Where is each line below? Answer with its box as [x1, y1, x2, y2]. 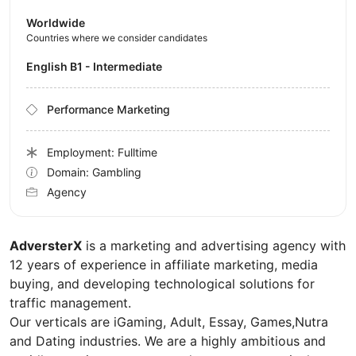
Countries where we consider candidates [26, 32, 207, 44]
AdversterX [10, 238, 82, 254]
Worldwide [26, 16, 85, 30]
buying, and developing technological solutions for [10, 276, 315, 292]
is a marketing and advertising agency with [82, 238, 346, 254]
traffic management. [10, 295, 131, 311]
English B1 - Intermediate [33, 60, 162, 74]
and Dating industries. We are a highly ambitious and [10, 333, 326, 350]
